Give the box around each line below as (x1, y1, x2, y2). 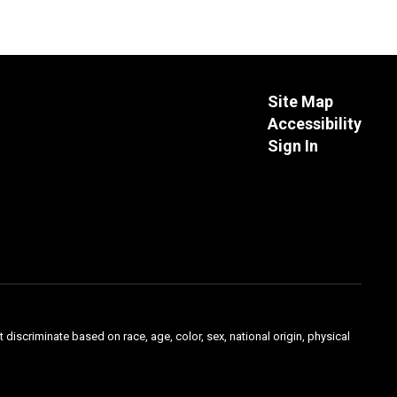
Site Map (267, 91, 333, 111)
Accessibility (267, 113, 362, 133)
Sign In (267, 136, 318, 155)
